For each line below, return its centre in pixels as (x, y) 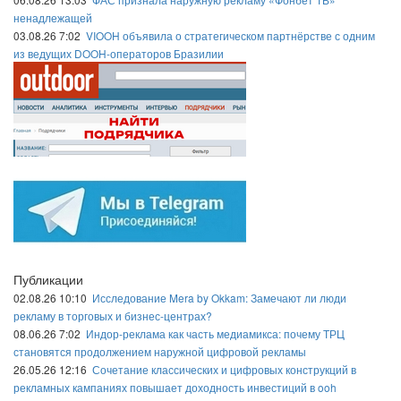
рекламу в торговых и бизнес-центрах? (113, 316)
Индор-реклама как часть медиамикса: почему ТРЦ (215, 334)
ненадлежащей (53, 18)
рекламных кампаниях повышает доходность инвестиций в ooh (175, 388)
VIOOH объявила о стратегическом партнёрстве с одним (230, 36)
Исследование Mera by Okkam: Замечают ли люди (219, 298)
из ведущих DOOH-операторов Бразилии (119, 54)
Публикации (48, 280)
